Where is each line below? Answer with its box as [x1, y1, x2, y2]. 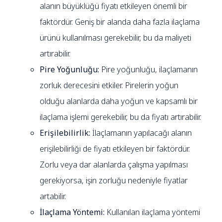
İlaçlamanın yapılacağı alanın [90, 127, 192, 138]
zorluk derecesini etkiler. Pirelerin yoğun [40, 79, 179, 91]
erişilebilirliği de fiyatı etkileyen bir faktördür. [40, 143, 190, 154]
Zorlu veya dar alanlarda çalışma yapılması [40, 159, 188, 170]
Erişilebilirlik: [40, 127, 91, 138]
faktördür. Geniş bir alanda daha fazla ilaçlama [40, 16, 200, 27]
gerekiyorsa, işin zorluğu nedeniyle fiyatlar [40, 174, 188, 186]
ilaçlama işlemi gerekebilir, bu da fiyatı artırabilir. [40, 111, 202, 122]
